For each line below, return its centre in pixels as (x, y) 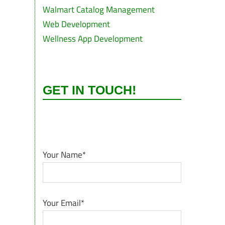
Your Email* (63, 203)
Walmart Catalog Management (98, 10)
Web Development (76, 24)
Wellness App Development (92, 39)
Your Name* (64, 155)
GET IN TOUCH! (89, 90)
